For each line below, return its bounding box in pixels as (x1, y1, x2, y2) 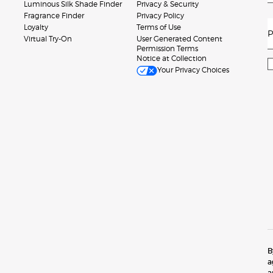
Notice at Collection (136, 54, 207, 63)
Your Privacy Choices (157, 65, 229, 75)
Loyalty (24, 23, 48, 32)
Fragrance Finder (24, 11, 84, 21)
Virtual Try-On (24, 34, 72, 44)
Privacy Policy (136, 11, 184, 21)
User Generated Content (136, 34, 222, 44)
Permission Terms (136, 44, 198, 54)
